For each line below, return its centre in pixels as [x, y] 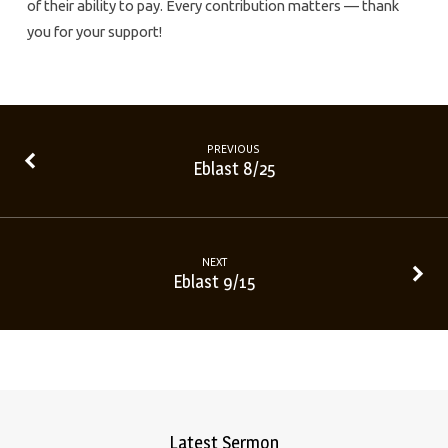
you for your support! [95, 31]
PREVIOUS [234, 148]
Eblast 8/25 [233, 168]
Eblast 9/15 [214, 282]
